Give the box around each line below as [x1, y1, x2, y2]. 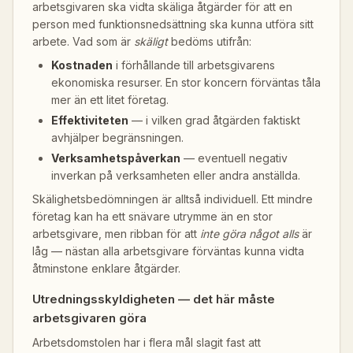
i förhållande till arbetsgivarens [113, 58, 275, 72]
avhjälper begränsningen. [51, 131, 184, 144]
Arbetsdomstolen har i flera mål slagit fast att [32, 336, 261, 349]
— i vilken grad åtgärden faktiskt [128, 113, 300, 127]
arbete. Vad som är [32, 35, 134, 48]
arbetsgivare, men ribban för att [32, 227, 200, 240]
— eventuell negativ [180, 151, 288, 165]
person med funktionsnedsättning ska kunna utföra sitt [32, 17, 314, 31]
